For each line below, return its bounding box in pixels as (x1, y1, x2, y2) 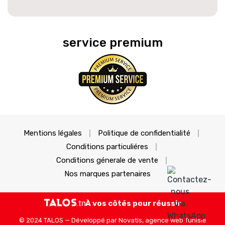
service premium (62, 35, 163, 50)
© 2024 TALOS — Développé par (19, 216, 119, 224)
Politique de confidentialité (98, 128, 190, 138)
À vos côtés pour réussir (85, 198, 181, 208)
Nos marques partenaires (64, 169, 151, 178)
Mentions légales (24, 128, 82, 138)
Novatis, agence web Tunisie (118, 216, 206, 224)
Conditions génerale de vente (56, 155, 158, 165)
